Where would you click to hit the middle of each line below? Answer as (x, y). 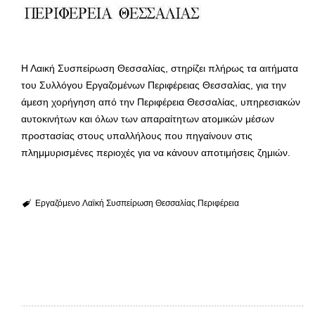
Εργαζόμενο (57, 203)
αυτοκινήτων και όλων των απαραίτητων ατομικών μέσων (148, 118)
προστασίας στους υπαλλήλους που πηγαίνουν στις (137, 135)
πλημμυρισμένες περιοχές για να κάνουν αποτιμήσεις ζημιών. (156, 152)
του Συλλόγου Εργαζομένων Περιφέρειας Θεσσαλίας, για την (154, 85)
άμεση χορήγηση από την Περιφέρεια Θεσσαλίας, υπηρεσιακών (161, 102)
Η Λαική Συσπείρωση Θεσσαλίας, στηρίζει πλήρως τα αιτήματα (160, 68)
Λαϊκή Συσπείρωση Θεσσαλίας (139, 203)
